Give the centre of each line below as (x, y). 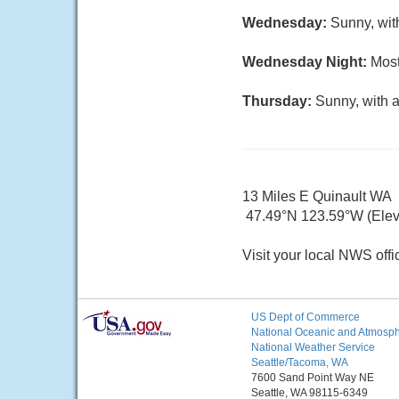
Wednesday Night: (306, 62)
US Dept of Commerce (305, 317)
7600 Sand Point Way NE (313, 378)
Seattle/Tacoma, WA (300, 362)
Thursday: (279, 101)
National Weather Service (313, 347)
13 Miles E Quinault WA (317, 196)
